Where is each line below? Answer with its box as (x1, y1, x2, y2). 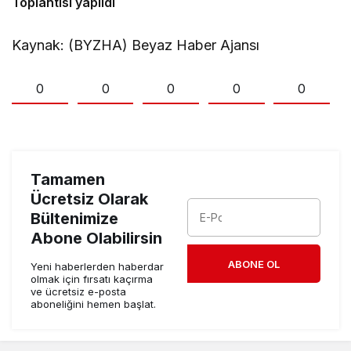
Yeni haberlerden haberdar (31, 260, 164, 273)
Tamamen (31, 170, 105, 190)
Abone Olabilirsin (31, 229, 162, 248)
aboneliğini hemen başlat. (31, 298, 156, 311)
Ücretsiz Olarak (31, 190, 148, 209)
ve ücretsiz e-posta (31, 285, 126, 299)
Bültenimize (31, 209, 118, 229)
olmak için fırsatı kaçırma (31, 273, 153, 286)
